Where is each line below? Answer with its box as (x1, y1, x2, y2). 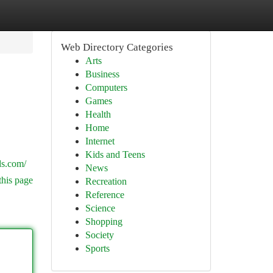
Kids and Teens (85, 149, 145, 160)
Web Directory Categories (60, 41, 173, 53)
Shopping (85, 216, 122, 227)
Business (85, 69, 119, 79)
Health (85, 109, 111, 119)
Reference (85, 190, 124, 200)
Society (85, 230, 114, 240)
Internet (85, 136, 115, 146)
